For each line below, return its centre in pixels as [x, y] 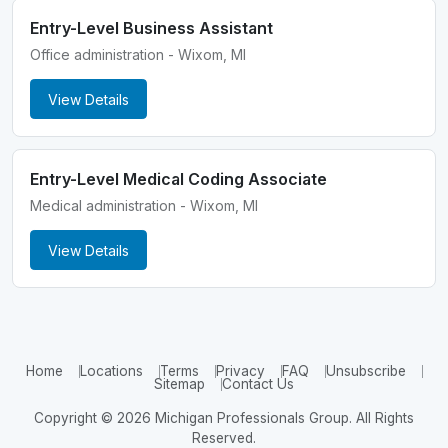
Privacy [240, 371]
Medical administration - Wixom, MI [144, 206]
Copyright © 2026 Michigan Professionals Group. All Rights [224, 418]
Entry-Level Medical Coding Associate [179, 179]
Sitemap [179, 384]
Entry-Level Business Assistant [152, 28]
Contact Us [258, 384]
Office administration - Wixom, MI [138, 55]
